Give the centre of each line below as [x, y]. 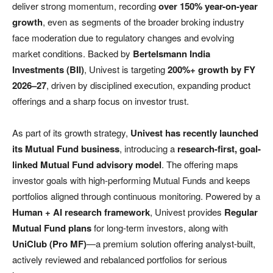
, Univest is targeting [126, 69]
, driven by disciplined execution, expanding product [148, 85]
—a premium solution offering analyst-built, [171, 243]
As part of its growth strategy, [71, 132]
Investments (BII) [48, 69]
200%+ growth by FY [211, 69]
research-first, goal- [219, 148]
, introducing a [148, 148]
